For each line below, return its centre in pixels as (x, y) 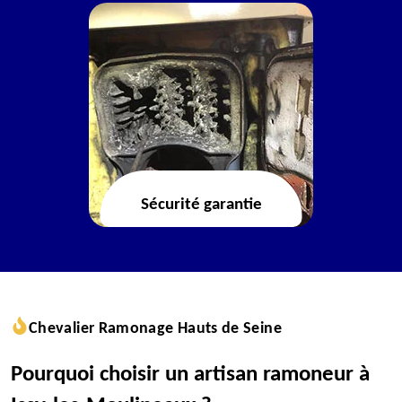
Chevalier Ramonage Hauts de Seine (155, 329)
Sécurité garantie (201, 205)
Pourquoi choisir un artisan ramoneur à (190, 375)
